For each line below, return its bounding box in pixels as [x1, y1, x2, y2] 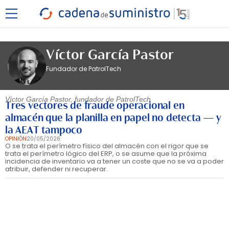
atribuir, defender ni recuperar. [5, 164, 108, 174]
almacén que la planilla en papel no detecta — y [5, 111, 221, 124]
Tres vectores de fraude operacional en [5, 99, 185, 112]
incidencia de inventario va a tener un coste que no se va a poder [5, 156, 224, 166]
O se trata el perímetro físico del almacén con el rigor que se [5, 141, 209, 151]
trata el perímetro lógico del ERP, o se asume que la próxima [5, 149, 207, 158]
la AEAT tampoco [5, 123, 83, 136]
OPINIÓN [5, 135, 27, 143]
